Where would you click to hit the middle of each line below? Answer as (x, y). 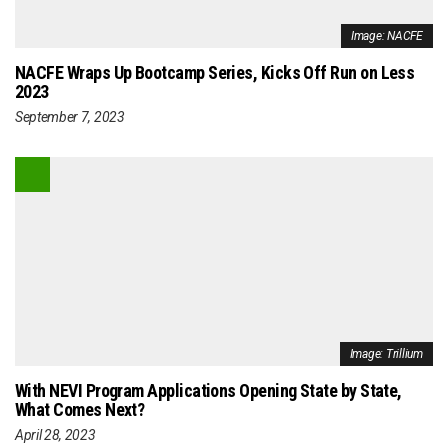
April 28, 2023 (55, 434)
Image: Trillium (386, 353)
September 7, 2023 (70, 116)
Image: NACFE (386, 35)
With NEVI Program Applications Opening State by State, (208, 390)
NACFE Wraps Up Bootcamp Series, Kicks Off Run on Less (215, 72)
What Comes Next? (80, 409)
